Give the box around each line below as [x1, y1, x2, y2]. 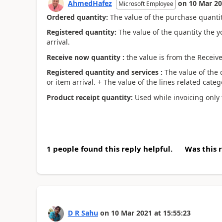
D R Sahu [67, 208, 98, 218]
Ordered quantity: [46, 12, 108, 22]
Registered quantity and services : [46, 67, 163, 77]
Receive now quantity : [46, 52, 124, 62]
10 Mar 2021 [111, 208, 152, 218]
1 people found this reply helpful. [46, 144, 172, 154]
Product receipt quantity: [46, 92, 133, 102]
